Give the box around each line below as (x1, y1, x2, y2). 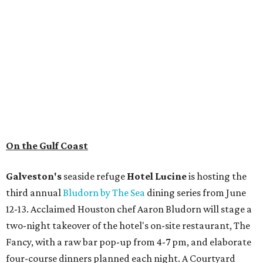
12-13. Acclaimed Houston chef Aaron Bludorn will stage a (6, 203, 252, 215)
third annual (6, 187, 63, 199)
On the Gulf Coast (6, 140, 88, 152)
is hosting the (187, 170, 247, 183)
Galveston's (6, 170, 63, 183)
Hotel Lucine (127, 170, 187, 183)
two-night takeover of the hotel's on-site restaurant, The (6, 220, 250, 232)
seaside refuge (63, 170, 127, 183)
